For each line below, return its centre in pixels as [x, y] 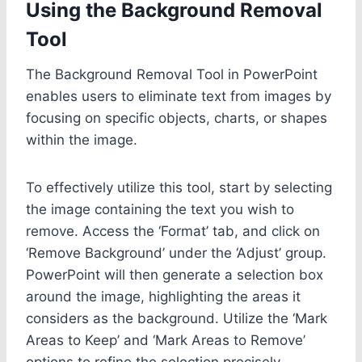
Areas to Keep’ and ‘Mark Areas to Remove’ [166, 340]
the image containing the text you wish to [160, 209]
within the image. [82, 139]
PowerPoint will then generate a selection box [175, 274]
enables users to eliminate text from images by [179, 96]
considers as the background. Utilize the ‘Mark [177, 318]
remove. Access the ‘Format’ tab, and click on [173, 231]
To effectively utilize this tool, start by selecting [179, 187]
